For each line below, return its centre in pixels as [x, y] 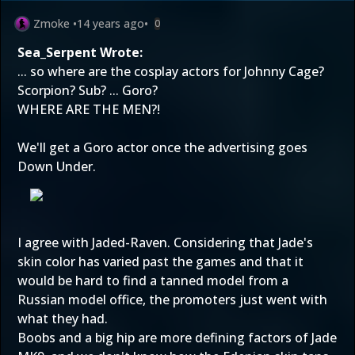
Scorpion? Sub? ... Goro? [88, 90]
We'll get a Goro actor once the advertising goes [162, 147]
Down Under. [57, 166]
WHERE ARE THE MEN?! [89, 109]
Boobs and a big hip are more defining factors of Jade [177, 338]
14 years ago [111, 23]
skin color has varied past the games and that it [160, 261]
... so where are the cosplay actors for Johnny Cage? [171, 71]
